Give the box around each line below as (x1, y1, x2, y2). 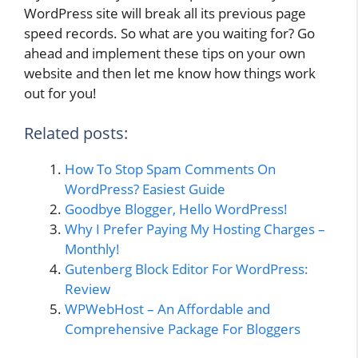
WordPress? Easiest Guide (65, 179, 225, 198)
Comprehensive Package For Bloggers (65, 319, 300, 338)
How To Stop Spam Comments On (65, 159, 276, 178)
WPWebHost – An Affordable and (65, 299, 270, 318)
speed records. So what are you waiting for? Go (24, 24, 315, 43)
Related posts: (24, 121, 128, 144)
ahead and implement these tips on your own (24, 44, 305, 63)
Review (65, 279, 110, 298)
